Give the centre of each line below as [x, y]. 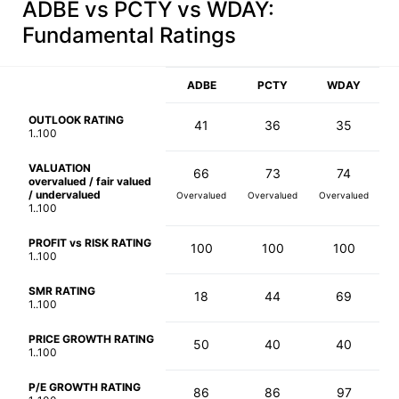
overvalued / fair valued [90, 182]
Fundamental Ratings [129, 36]
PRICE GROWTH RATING [91, 339]
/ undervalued [65, 195]
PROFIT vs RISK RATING [90, 243]
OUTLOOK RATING [76, 120]
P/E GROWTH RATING [85, 387]
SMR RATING [62, 291]
